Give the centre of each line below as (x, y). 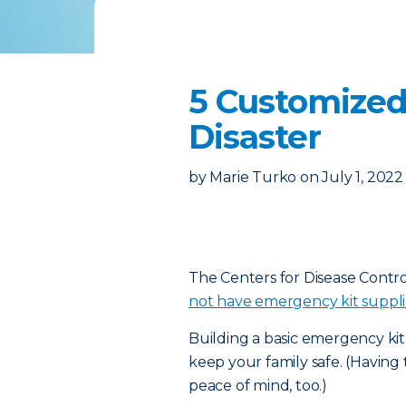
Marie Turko (253, 177)
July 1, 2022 (363, 177)
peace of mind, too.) (258, 386)
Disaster (255, 136)
